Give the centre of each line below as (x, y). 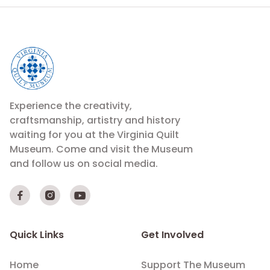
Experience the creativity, (71, 106)
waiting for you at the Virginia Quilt (94, 135)
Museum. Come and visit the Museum (101, 149)
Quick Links (37, 235)
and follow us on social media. (84, 164)
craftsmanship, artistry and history (95, 121)
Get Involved (172, 235)
